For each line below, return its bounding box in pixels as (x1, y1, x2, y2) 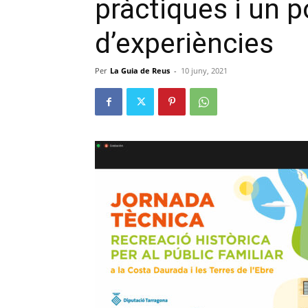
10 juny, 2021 (181, 65, 228, 76)
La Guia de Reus (110, 65, 170, 76)
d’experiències (95, 27, 274, 60)
